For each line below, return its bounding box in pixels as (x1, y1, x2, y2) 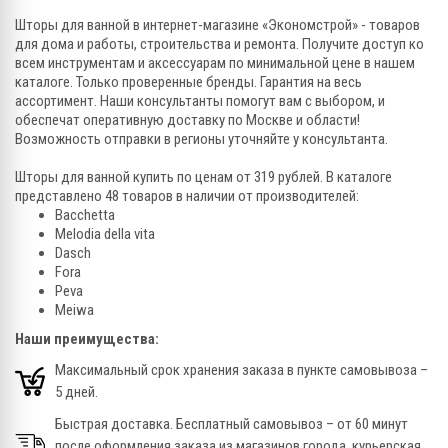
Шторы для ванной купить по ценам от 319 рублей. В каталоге (15, 168, 392, 187)
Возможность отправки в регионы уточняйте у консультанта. (15, 130, 388, 149)
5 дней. (55, 383, 98, 402)
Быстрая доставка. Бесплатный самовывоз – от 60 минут (55, 415, 408, 434)
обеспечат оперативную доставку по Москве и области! (15, 111, 360, 130)
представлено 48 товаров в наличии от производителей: (15, 187, 359, 206)
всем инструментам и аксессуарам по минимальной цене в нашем (15, 54, 415, 73)
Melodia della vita (55, 225, 155, 244)
